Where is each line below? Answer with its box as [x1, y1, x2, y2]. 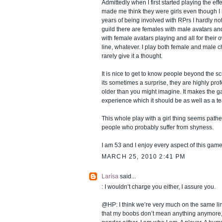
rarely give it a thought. [102, 53, 163, 60]
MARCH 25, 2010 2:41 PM [102, 153, 186, 161]
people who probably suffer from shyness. [102, 124, 214, 131]
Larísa [102, 173, 118, 180]
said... [118, 173, 136, 180]
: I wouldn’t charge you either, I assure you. [102, 183, 216, 191]
